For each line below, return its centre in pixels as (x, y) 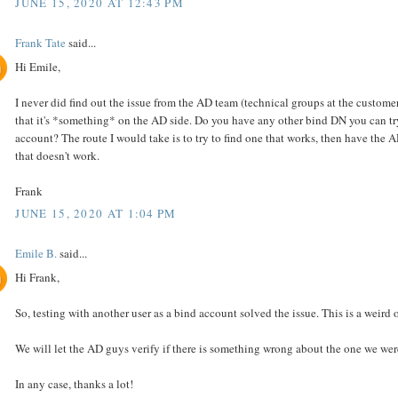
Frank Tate (41, 43)
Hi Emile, (38, 66)
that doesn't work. (58, 155)
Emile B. (36, 254)
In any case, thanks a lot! (75, 383)
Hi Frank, (38, 277)
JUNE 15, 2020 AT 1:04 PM (96, 214)
